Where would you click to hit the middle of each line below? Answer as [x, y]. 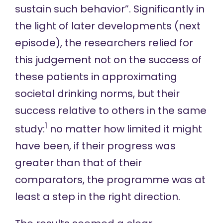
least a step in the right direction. [97, 196]
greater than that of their [78, 163]
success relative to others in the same [111, 111]
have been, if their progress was [95, 146]
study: [30, 129]
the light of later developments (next [108, 26]
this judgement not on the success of [108, 60]
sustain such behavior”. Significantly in [110, 9]
